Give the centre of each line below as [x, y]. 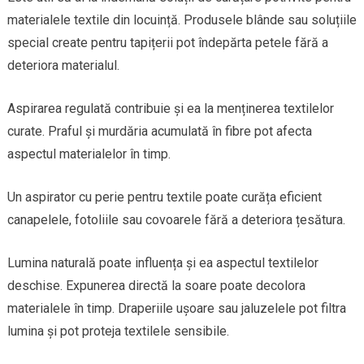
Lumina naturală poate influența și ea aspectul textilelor [162, 262]
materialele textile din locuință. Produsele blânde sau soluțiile [182, 19]
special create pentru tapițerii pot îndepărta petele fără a [167, 42]
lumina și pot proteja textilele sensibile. [118, 331]
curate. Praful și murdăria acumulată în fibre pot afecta [159, 131]
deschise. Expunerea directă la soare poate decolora [156, 285]
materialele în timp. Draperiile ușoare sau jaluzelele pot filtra [176, 308]
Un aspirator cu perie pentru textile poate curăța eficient [164, 197]
